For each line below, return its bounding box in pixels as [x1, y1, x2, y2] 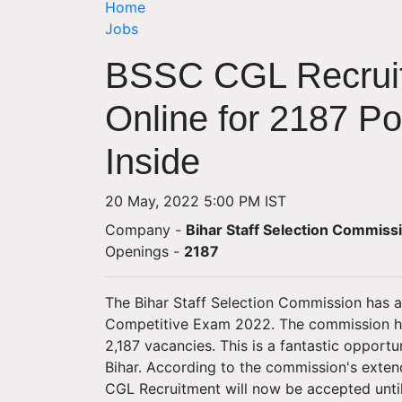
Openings [105, 242, 169, 260]
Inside [105, 142, 200, 181]
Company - [105, 221, 186, 239]
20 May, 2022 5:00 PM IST [105, 192, 286, 210]
